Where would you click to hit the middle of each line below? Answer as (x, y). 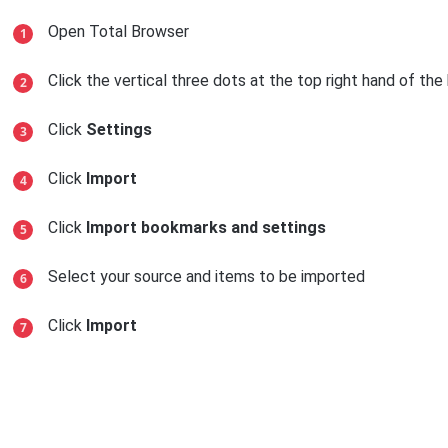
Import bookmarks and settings (206, 227)
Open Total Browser (119, 31)
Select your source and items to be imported (207, 276)
